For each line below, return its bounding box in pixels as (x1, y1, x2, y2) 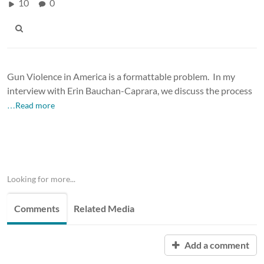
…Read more (7, 100, 55, 110)
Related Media (74, 202, 134, 214)
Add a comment (183, 239, 249, 250)
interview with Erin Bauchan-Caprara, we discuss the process (7, 84, 252, 96)
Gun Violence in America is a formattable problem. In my (7, 70, 235, 82)
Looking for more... (7, 173, 75, 184)
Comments (14, 202, 60, 214)
